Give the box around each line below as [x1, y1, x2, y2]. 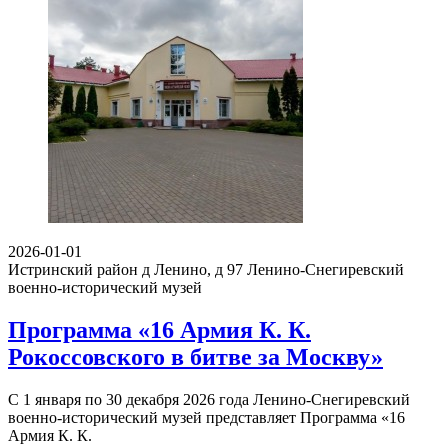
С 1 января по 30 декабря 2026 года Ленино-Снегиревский [8, 390, 410, 408]
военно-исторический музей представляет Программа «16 [8, 408, 405, 426]
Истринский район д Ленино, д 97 [8, 260, 243, 278]
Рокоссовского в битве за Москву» [8, 343, 383, 370]
